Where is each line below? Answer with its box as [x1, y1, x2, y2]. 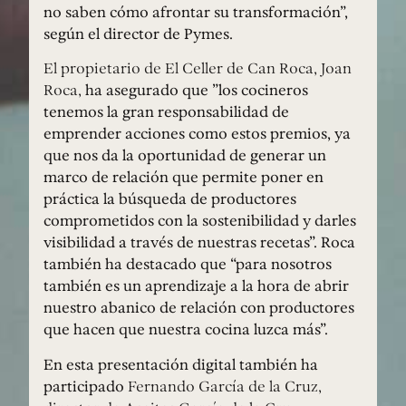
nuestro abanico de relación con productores [43, 296, 354, 319]
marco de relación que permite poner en [43, 166, 324, 188]
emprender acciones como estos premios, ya [43, 122, 351, 145]
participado [43, 374, 128, 397]
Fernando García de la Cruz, [128, 374, 322, 397]
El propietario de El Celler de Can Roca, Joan [43, 57, 352, 80]
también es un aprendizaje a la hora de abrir [43, 275, 349, 297]
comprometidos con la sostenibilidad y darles [43, 209, 356, 232]
